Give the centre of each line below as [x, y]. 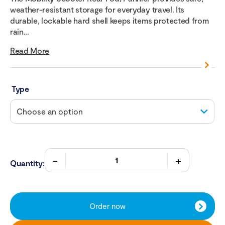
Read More [30, 51]
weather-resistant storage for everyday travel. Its [97, 10]
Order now [107, 206]
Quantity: [27, 163]
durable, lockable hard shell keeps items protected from [109, 21]
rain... [20, 32]
